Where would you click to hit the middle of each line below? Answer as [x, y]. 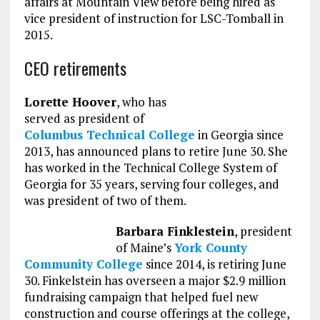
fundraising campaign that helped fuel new [141, 296]
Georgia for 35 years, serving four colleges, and [151, 184]
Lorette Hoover [70, 101]
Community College [83, 264]
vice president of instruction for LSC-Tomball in [154, 18]
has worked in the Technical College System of [150, 167]
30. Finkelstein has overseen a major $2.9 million [155, 280]
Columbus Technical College [109, 134]
